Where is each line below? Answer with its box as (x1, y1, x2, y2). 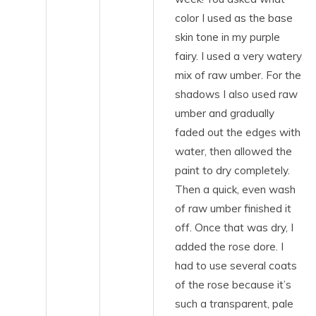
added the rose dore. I (175, 239, 284, 253)
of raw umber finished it (175, 201, 291, 215)
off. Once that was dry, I (175, 220, 293, 234)
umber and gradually (175, 106, 274, 120)
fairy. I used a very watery (175, 49, 302, 63)
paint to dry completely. (175, 163, 290, 177)
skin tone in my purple (175, 30, 280, 44)
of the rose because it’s (175, 277, 291, 291)
